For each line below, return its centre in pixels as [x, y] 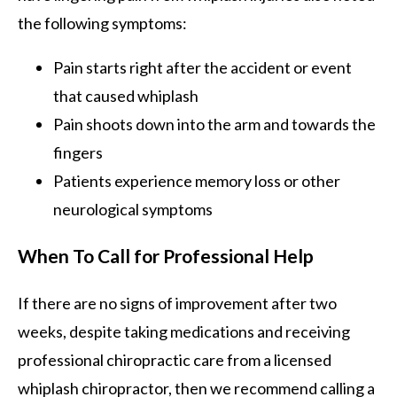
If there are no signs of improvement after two [177, 303]
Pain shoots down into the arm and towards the [214, 124]
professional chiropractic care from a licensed [175, 359]
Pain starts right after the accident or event [202, 67]
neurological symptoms [133, 209]
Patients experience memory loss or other [197, 180]
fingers [78, 152]
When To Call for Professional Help [166, 255]
